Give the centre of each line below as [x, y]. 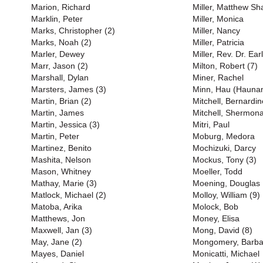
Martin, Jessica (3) [65, 124]
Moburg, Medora [224, 136]
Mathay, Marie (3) [64, 183]
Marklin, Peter [57, 19]
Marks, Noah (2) [61, 42]
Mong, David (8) [222, 230]
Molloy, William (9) [226, 195]
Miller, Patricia [218, 42]
